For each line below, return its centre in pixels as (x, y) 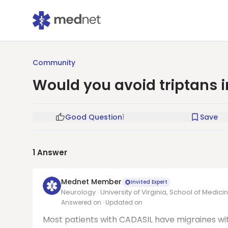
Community (54, 63)
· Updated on (123, 202)
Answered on (82, 202)
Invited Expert (149, 182)
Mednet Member (91, 182)
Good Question (94, 117)
